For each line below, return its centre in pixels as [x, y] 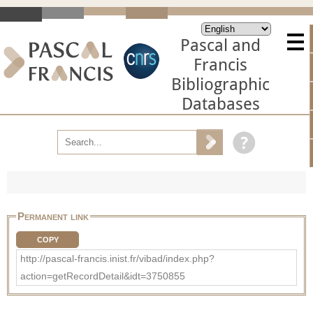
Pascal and [220, 45]
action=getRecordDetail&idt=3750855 [103, 276]
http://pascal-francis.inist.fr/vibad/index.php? [117, 258]
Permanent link [53, 216]
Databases [220, 104]
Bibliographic [220, 85]
